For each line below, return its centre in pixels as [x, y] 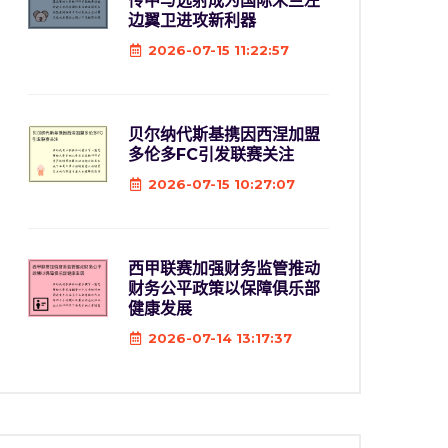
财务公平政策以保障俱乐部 [224, 288]
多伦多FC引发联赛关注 [211, 154]
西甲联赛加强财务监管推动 [224, 268]
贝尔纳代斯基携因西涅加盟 [224, 134]
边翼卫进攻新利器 [192, 20]
